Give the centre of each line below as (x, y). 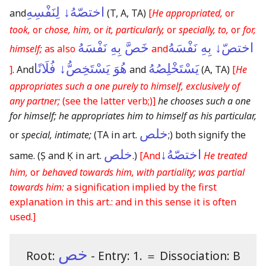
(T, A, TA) (126, 13)
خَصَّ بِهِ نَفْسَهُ (113, 48)
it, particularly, (135, 30)
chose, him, (68, 30)
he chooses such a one (204, 101)
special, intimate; (56, 135)
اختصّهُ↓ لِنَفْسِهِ (65, 12)
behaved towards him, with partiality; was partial (143, 172)
